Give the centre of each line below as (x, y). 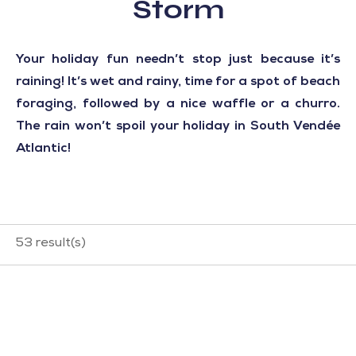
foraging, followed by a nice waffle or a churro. (178, 105)
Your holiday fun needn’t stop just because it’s (178, 60)
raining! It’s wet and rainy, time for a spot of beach (178, 83)
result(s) (59, 244)
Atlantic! (43, 149)
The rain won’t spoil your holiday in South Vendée (178, 127)
